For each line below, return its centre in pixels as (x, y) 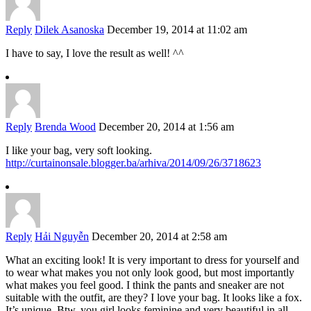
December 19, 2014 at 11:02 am (177, 30)
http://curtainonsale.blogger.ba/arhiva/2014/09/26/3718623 (133, 163)
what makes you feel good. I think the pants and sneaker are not (145, 285)
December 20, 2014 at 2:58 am (159, 237)
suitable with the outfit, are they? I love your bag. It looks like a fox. (154, 298)
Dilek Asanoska (69, 30)
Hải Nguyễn (62, 237)
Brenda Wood (65, 127)
